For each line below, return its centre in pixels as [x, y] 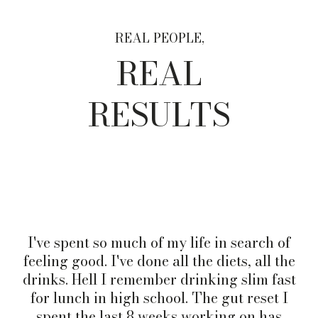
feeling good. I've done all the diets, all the [159, 261]
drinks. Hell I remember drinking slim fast [159, 279]
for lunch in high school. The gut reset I [159, 297]
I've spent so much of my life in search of [159, 242]
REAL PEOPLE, [159, 38]
